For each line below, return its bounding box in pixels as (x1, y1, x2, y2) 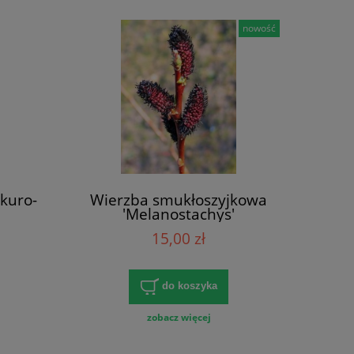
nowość (243, 21, 277, 35)
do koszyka (161, 280, 217, 292)
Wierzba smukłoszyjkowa (90, 188, 267, 210)
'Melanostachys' (122, 202, 235, 224)
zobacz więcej (146, 311, 211, 325)
